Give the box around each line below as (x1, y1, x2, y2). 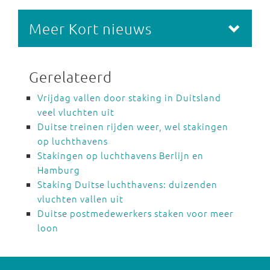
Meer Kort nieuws (29, 19, 152, 37)
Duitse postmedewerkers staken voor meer (37, 207, 234, 219)
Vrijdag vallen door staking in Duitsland (37, 91, 221, 104)
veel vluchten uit (37, 105, 115, 118)
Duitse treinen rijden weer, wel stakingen (37, 120, 228, 133)
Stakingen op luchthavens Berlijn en (37, 149, 204, 162)
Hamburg (37, 163, 80, 176)
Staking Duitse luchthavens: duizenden (37, 178, 218, 190)
